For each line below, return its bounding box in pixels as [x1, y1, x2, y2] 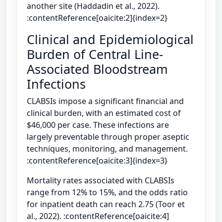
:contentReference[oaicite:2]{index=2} [27, 12, 167, 24]
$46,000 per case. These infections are [27, 119, 169, 131]
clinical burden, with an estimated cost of [27, 108, 181, 119]
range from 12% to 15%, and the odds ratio [27, 187, 188, 198]
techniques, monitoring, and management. [27, 143, 188, 155]
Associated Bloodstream [27, 60, 168, 78]
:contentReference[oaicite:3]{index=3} [27, 155, 167, 166]
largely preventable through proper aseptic [27, 131, 189, 143]
